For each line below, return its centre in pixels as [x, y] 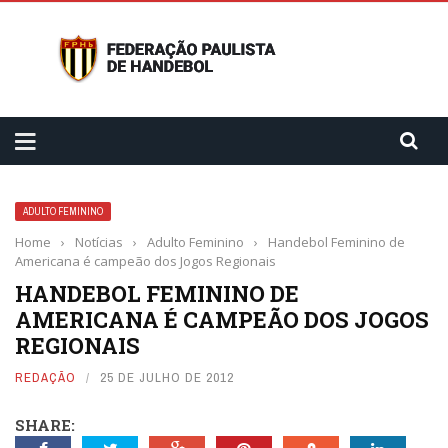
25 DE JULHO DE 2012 [167, 377]
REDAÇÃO [45, 377]
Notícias [99, 242]
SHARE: [45, 425]
